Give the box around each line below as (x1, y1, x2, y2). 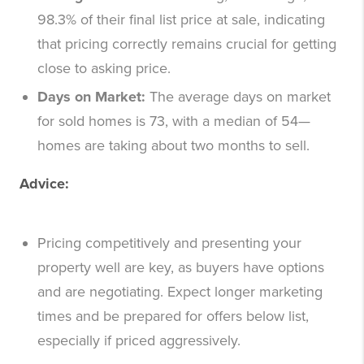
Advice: (19, 175, 69, 193)
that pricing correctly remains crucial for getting (37, 35, 336, 54)
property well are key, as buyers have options (37, 258, 324, 277)
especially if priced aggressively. (37, 331, 240, 350)
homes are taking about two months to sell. (37, 136, 310, 155)
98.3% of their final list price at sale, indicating (37, 11, 325, 29)
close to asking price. (37, 59, 171, 78)
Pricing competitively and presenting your (37, 234, 301, 253)
